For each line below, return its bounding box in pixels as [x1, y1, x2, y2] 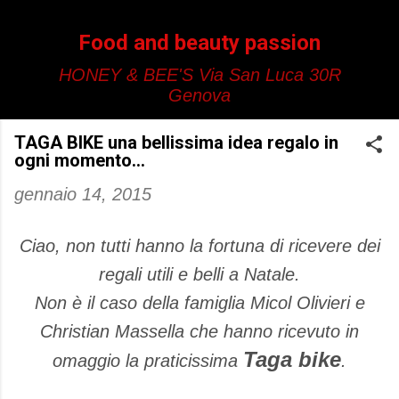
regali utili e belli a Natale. [99, 265, 300, 284]
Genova [168, 85, 231, 105]
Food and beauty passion [78, 30, 321, 55]
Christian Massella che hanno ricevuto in [40, 322, 359, 341]
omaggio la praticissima [53, 351, 243, 370]
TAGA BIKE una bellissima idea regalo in [14, 132, 338, 153]
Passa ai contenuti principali [90, 12, 309, 32]
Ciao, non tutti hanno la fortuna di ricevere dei [19, 236, 380, 256]
